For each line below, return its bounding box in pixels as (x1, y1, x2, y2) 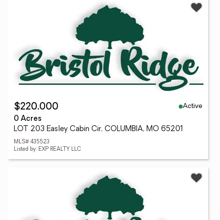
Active (183, 102, 202, 110)
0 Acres (14, 115, 42, 123)
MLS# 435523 (14, 139, 50, 145)
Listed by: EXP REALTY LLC (14, 147, 81, 152)
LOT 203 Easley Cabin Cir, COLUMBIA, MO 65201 (14, 126, 183, 133)
